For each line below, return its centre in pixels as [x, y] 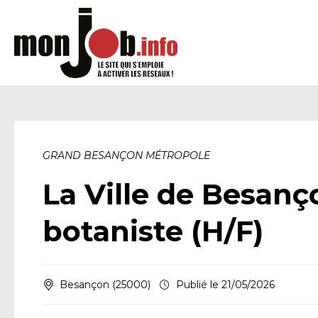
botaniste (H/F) [153, 231]
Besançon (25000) [105, 285]
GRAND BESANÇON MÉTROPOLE [126, 155]
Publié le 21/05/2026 [225, 285]
